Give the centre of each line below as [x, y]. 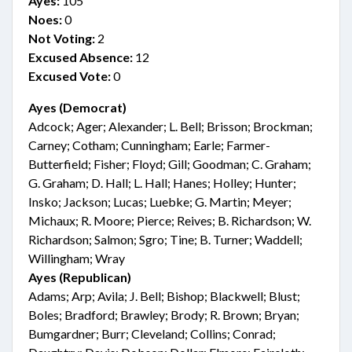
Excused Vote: [70, 76]
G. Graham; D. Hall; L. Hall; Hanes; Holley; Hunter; [162, 183]
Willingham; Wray [77, 258]
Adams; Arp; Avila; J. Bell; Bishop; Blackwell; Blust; [164, 296]
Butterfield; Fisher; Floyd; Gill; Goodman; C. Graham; [170, 164]
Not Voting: [62, 38]
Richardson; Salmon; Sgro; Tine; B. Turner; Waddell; [165, 239]
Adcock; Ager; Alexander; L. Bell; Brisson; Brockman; [170, 126]
